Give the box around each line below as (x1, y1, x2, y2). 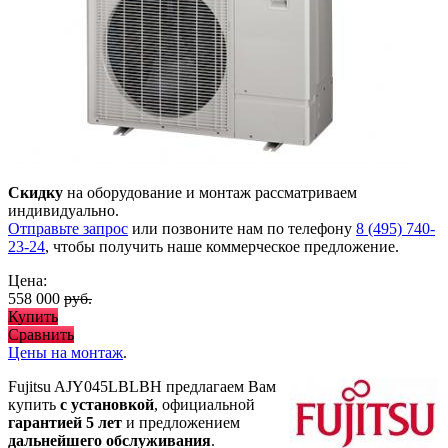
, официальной (154, 396, 255, 414)
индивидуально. (8, 202, 119, 220)
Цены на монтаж (8, 344, 123, 362)
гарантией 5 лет (8, 414, 122, 432)
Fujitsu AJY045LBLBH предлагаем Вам (8, 378, 276, 396)
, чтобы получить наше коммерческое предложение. (45, 238, 399, 256)
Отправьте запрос (8, 220, 128, 238)
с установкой (60, 396, 154, 414)
